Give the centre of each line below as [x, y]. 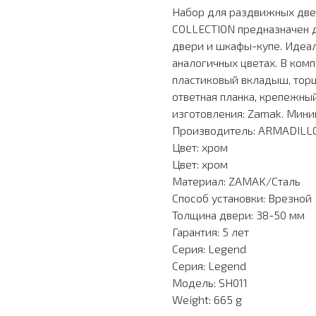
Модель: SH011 [210, 283]
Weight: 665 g [207, 300]
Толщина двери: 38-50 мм [238, 215]
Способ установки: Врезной [242, 198]
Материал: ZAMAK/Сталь [236, 181]
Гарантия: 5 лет [211, 232]
